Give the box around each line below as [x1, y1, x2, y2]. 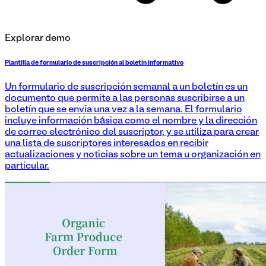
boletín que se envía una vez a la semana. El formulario [5, 106, 242, 115]
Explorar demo [5, 34, 71, 43]
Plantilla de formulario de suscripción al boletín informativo [5, 60, 183, 66]
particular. [5, 162, 49, 171]
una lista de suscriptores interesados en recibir [5, 140, 208, 148]
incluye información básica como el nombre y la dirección [5, 117, 257, 126]
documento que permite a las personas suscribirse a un [5, 94, 245, 103]
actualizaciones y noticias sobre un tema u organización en [5, 151, 261, 160]
